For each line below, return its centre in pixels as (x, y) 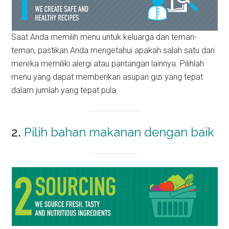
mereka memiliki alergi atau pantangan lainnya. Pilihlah (108, 63)
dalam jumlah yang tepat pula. (65, 90)
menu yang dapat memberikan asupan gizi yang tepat (107, 77)
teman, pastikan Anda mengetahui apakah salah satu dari (113, 50)
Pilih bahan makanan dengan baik (118, 132)
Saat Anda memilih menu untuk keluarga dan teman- (104, 37)
